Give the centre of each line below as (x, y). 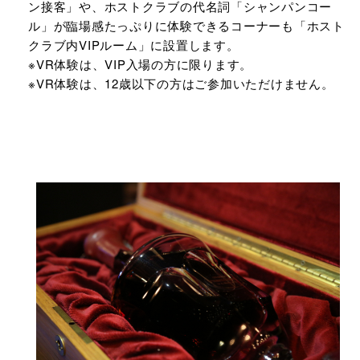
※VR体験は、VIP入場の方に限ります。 (140, 64)
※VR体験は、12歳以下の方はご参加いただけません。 (181, 83)
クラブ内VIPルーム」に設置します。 (134, 45)
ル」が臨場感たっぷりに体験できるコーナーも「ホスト (186, 25)
